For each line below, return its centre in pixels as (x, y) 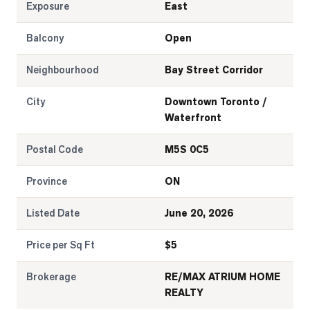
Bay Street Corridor (214, 70)
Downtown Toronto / (216, 102)
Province (47, 181)
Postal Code (55, 149)
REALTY (184, 293)
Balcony (45, 38)
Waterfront (193, 118)
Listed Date (53, 213)
